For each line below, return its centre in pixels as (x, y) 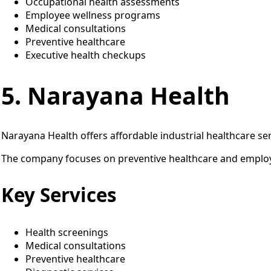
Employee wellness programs (93, 15)
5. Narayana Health (116, 95)
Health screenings (67, 232)
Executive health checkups (86, 55)
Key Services (59, 195)
